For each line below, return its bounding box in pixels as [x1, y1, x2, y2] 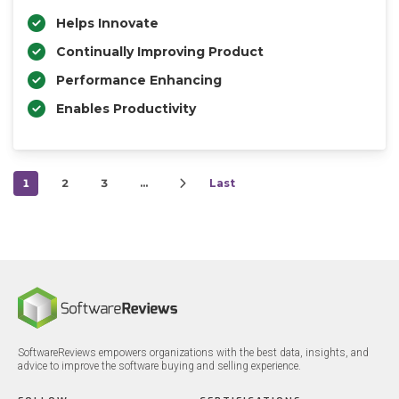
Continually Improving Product [56, 44, 264, 60]
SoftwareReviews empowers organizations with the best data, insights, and [18, 346, 369, 359]
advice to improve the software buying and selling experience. [18, 360, 301, 372]
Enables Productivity [56, 101, 196, 117]
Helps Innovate [56, 15, 159, 31]
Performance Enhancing [56, 72, 222, 88]
